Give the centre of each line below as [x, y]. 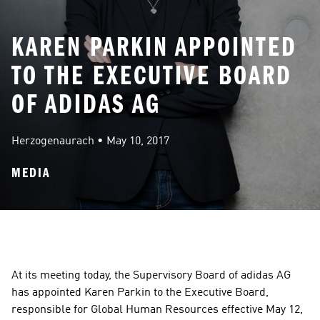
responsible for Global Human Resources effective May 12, [157, 310]
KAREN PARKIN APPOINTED [154, 47]
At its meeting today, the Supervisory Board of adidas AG [151, 276]
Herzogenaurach [53, 141]
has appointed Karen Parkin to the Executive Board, [140, 293]
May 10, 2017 [138, 141]
